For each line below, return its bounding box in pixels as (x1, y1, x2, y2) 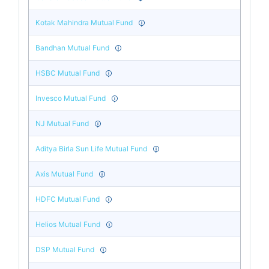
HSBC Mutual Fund (35, 68, 100, 77)
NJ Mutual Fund (35, 118, 89, 128)
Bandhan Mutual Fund (35, 43, 110, 52)
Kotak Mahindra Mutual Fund (35, 17, 133, 27)
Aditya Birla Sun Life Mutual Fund (35, 144, 148, 153)
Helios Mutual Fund (35, 219, 101, 229)
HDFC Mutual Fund (35, 194, 100, 204)
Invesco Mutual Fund (35, 93, 106, 103)
